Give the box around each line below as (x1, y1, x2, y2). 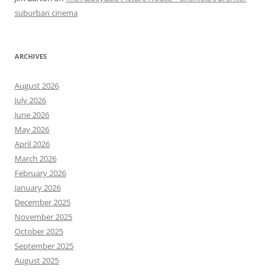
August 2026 (15, 80, 59, 91)
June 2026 (15, 109, 49, 120)
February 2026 (15, 167, 66, 178)
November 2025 (15, 211, 72, 222)
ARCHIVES (15, 51, 47, 61)
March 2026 (15, 152, 56, 164)
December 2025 (15, 196, 70, 208)
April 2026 (15, 138, 50, 149)
